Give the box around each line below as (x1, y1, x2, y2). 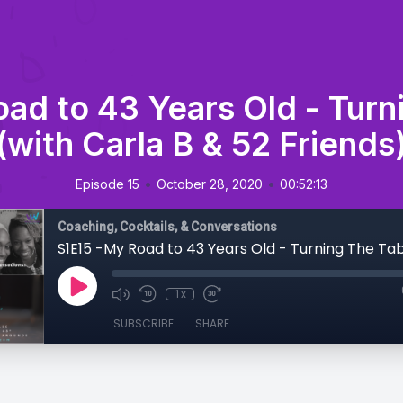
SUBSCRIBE (113, 316, 174, 331)
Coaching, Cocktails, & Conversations (58, 219, 277, 234)
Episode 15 (76, 176, 139, 192)
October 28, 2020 (157, 176, 263, 192)
